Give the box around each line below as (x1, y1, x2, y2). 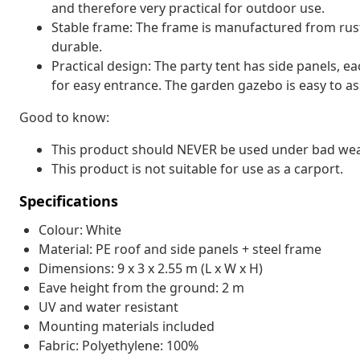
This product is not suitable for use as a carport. (51, 159, 343, 178)
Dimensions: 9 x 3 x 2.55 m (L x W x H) (39, 259, 263, 277)
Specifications (19, 190, 118, 211)
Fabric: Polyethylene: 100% (39, 336, 198, 354)
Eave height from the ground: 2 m (39, 278, 244, 297)
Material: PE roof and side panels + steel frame (39, 239, 321, 258)
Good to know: (19, 108, 109, 126)
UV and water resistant (39, 297, 178, 316)
